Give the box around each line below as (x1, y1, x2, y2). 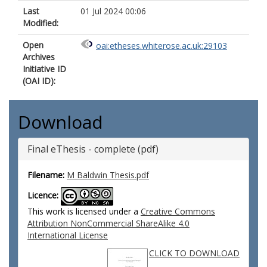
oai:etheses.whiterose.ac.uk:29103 (96, 40, 227, 52)
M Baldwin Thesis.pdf (67, 169, 149, 181)
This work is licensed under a (27, 206, 141, 217)
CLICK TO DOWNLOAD (149, 247, 240, 259)
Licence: (27, 190, 58, 201)
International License (27, 229, 108, 241)
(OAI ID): (23, 75, 55, 86)
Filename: (27, 169, 64, 181)
